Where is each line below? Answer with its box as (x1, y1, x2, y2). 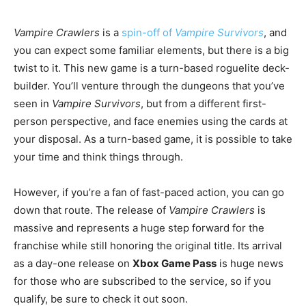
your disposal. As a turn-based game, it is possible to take (14, 133, 292, 146)
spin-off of (122, 26, 175, 40)
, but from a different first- (141, 97, 266, 111)
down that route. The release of (14, 204, 169, 217)
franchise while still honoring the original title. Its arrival (14, 239, 282, 253)
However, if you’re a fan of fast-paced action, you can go (14, 186, 284, 199)
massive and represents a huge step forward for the (14, 221, 264, 235)
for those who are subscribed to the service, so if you (14, 275, 271, 288)
